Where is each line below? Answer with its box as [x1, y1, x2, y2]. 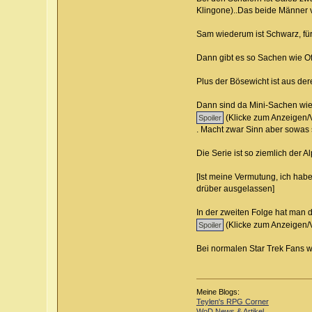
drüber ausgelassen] [196, 184, 274, 194]
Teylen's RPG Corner [196, 297, 269, 306]
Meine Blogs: [196, 287, 240, 296]
